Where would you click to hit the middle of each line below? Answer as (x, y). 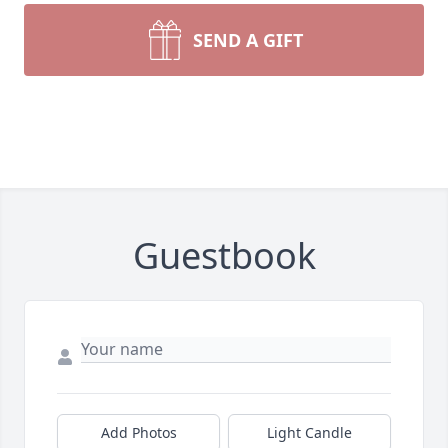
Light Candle (309, 432)
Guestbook (224, 255)
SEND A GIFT (248, 40)
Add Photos (138, 432)
